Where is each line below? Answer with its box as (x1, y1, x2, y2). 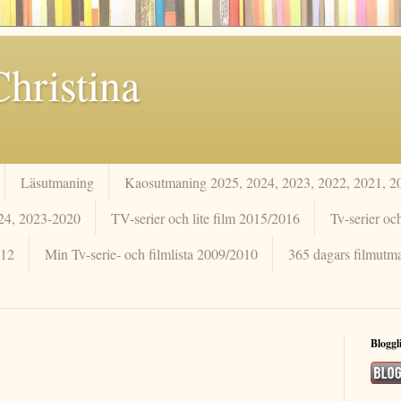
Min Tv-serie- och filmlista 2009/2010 (45, 243, 258, 263)
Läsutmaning (21, 172, 94, 192)
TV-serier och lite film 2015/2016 (111, 208, 300, 227)
